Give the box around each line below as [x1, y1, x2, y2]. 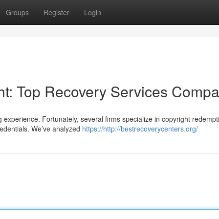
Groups [6, 7, 29, 17]
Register [44, 7, 69, 17]
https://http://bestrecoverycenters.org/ [82, 124, 198, 133]
